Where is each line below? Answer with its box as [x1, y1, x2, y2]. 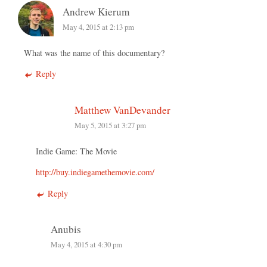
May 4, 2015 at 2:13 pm [63, 21, 134, 32]
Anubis [51, 222, 81, 237]
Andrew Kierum [63, 4, 129, 18]
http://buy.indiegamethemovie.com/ [36, 166, 154, 178]
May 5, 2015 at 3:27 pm [74, 119, 146, 131]
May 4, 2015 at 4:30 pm [51, 239, 122, 250]
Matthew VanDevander [74, 103, 170, 117]
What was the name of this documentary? [24, 46, 164, 58]
